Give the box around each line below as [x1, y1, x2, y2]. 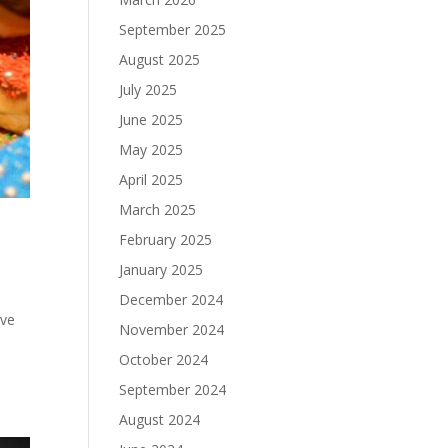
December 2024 [119, 290, 224, 309]
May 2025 [119, 140, 184, 159]
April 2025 [119, 170, 184, 189]
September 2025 [119, 20, 227, 39]
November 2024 [119, 320, 225, 339]
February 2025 [119, 230, 213, 249]
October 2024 [119, 350, 209, 369]
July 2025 [119, 80, 178, 99]
